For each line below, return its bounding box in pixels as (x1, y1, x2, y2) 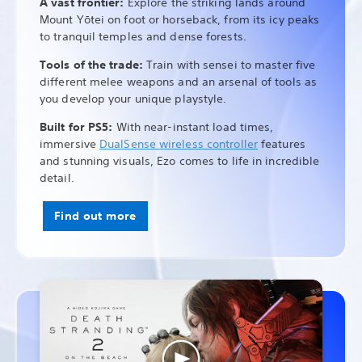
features (257, 136, 305, 151)
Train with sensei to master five (146, 57, 316, 72)
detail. (40, 170, 74, 185)
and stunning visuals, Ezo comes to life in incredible (40, 153, 320, 168)
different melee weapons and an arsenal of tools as (40, 74, 318, 89)
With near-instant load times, (112, 119, 274, 134)
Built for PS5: (40, 119, 113, 134)
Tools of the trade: (40, 57, 146, 72)
